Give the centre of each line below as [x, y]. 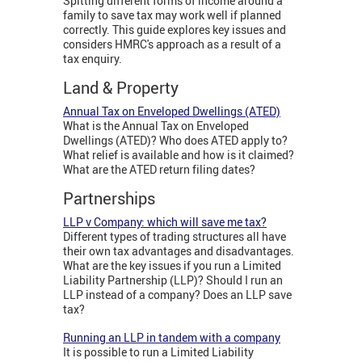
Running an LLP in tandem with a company [172, 338]
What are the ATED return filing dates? [160, 170]
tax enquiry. [93, 59]
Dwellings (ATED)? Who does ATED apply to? [175, 141]
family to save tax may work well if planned [172, 15]
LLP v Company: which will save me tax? [165, 222]
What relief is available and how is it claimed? [179, 155]
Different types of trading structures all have [175, 237]
